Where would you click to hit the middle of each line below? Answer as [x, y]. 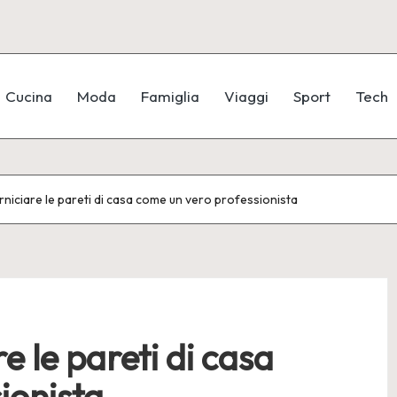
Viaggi [246, 96]
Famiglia [170, 96]
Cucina [28, 96]
